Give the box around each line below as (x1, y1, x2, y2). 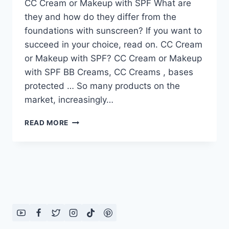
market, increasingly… (25, 95, 113, 105)
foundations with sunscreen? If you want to (25, 26, 202, 36)
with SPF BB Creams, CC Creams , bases (25, 67, 193, 78)
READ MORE (25, 119, 69, 127)
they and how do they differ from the (25, 12, 176, 22)
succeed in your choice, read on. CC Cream (25, 39, 202, 50)
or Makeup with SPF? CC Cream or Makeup (25, 53, 202, 64)
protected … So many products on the (25, 81, 180, 91)
